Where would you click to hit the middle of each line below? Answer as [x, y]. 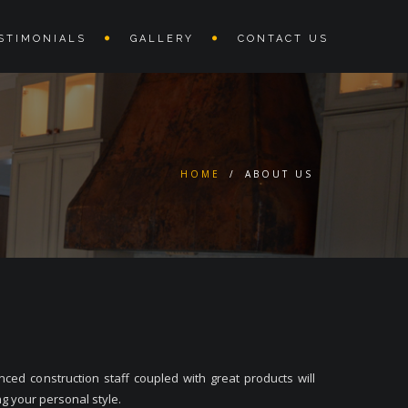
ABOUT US [279, 174]
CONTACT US [283, 39]
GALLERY [162, 39]
